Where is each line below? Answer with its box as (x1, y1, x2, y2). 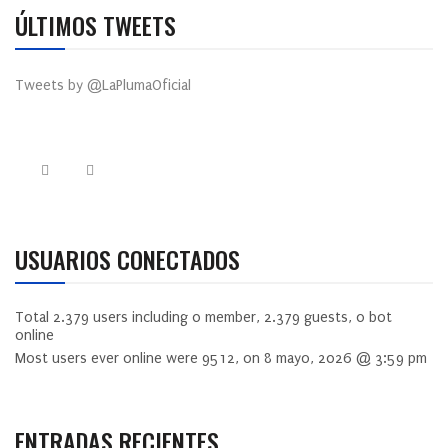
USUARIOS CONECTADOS (15, 240, 240, 277)
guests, (300, 308, 356, 326)
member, (201, 308, 264, 326)
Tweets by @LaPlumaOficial (15, 76, 191, 94)
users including (89, 308, 192, 326)
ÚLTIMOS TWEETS (15, 6, 176, 43)
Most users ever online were (15, 349, 202, 367)
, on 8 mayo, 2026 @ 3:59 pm (235, 349, 427, 367)
